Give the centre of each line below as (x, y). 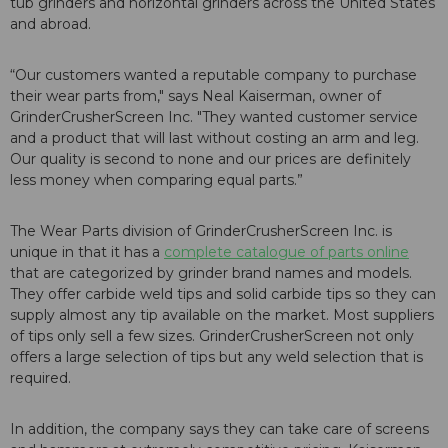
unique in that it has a (87, 252)
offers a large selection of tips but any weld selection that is (216, 357)
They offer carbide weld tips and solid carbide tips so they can (223, 294)
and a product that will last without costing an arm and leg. (214, 138)
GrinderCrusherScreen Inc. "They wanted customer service (214, 117)
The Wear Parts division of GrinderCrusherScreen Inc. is (201, 231)
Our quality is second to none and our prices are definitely (210, 159)
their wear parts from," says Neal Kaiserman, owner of (195, 96)
